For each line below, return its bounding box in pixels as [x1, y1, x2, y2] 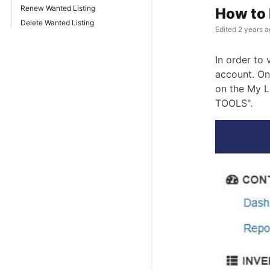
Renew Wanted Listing [20, 3, 95, 13]
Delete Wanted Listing [20, 17, 94, 27]
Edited [215, 24, 236, 34]
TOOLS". [215, 96, 253, 109]
